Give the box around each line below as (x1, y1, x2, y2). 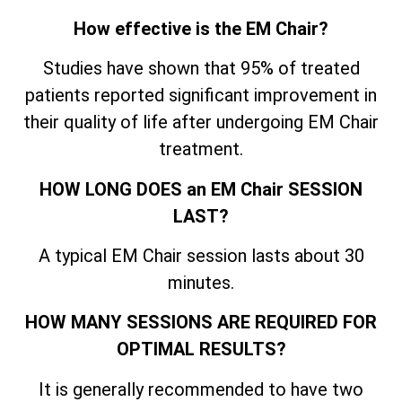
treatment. (159, 138, 243, 161)
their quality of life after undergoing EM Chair (23, 111, 379, 134)
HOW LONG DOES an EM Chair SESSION (39, 178, 363, 200)
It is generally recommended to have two (39, 378, 363, 400)
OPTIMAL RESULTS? (116, 338, 286, 361)
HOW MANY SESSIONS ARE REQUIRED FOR (25, 311, 377, 334)
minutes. (168, 272, 234, 294)
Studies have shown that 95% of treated (42, 57, 360, 80)
